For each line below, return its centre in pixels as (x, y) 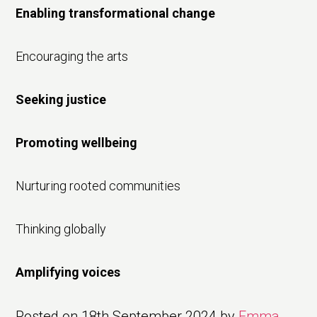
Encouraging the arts (72, 56)
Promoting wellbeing (77, 142)
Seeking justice (61, 99)
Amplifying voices (68, 272)
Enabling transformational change (116, 13)
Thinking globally (61, 229)
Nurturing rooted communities (98, 185)
